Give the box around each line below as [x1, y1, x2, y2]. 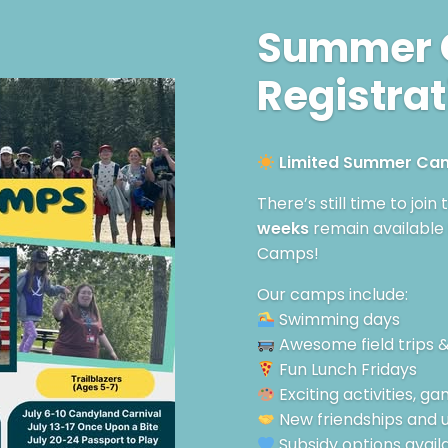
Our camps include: [256, 283, 408, 307]
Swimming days [274, 308, 400, 332]
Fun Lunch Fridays [274, 358, 417, 382]
